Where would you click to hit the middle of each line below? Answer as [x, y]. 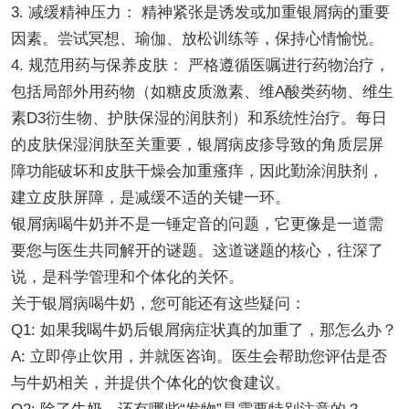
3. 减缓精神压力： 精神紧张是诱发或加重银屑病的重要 [200, 12]
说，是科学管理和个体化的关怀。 [127, 277]
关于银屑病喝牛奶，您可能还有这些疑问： [158, 303]
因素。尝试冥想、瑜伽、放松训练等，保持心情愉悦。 [197, 38]
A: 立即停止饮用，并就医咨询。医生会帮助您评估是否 [199, 356]
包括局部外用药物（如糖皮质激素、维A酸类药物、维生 [202, 91]
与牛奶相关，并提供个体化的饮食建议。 [150, 383]
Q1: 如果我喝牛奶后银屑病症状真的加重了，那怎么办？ [204, 330]
